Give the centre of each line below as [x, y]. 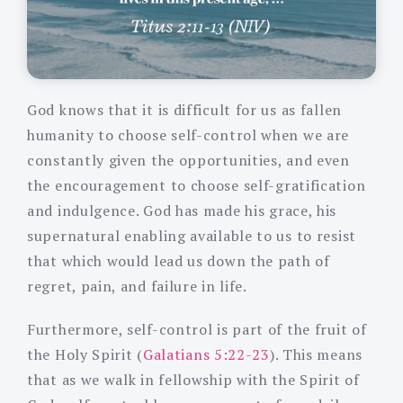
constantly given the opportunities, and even [188, 160]
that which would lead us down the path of [179, 260]
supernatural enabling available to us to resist [192, 235]
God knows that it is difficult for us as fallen [184, 109]
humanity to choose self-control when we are [188, 134]
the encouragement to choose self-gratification [197, 185]
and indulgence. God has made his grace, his [182, 210]
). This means [316, 354]
